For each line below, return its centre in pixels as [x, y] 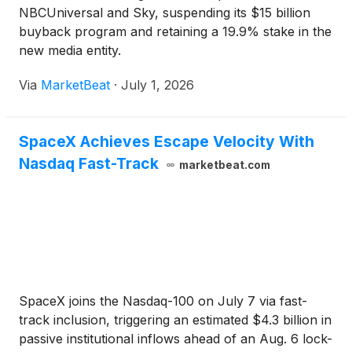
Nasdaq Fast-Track [89, 164]
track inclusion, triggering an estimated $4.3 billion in [175, 320]
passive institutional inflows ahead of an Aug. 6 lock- [176, 339]
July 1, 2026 [158, 85]
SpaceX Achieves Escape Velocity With [167, 142]
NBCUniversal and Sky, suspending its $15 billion [165, 13]
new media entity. [70, 51]
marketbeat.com [224, 165]
